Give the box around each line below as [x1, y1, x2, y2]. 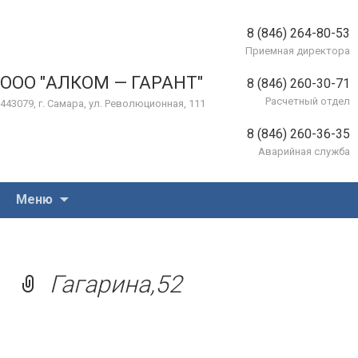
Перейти [68, 183, 119, 198]
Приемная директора [245, 45, 350, 57]
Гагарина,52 [50, 270, 182, 298]
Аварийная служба [258, 145, 350, 157]
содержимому [68, 221, 153, 237]
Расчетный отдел [265, 95, 350, 107]
